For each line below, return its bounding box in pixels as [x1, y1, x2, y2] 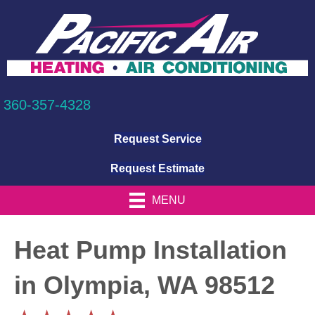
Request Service [113, 132, 202, 145]
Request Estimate [110, 162, 205, 174]
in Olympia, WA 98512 [14, 271, 275, 300]
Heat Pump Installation [14, 236, 287, 265]
